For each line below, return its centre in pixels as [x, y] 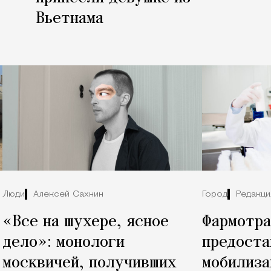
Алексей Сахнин [68, 195]
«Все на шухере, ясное [86, 222]
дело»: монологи [64, 242]
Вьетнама [70, 19]
